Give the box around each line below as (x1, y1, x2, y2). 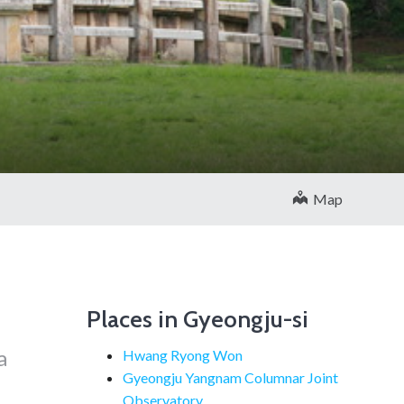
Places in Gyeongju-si (87, 305, 308, 334)
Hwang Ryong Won (123, 346, 243, 363)
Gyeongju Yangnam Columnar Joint (123, 369, 338, 386)
